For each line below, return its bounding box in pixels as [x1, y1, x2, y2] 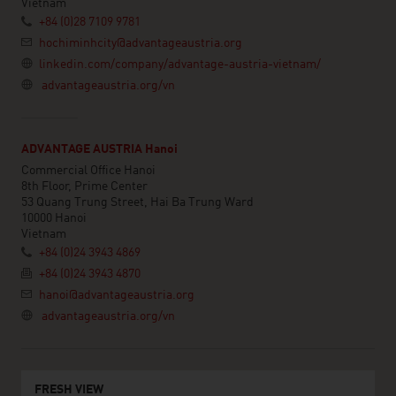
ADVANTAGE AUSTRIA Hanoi [21, 143, 178, 156]
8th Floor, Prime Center [21, 180, 148, 193]
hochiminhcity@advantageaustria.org [39, 37, 242, 49]
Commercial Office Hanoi [21, 164, 156, 177]
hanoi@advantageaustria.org [39, 289, 194, 301]
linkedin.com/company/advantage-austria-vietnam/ [39, 58, 321, 71]
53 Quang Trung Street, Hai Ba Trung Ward [21, 196, 254, 209]
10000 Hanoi [21, 212, 87, 225]
